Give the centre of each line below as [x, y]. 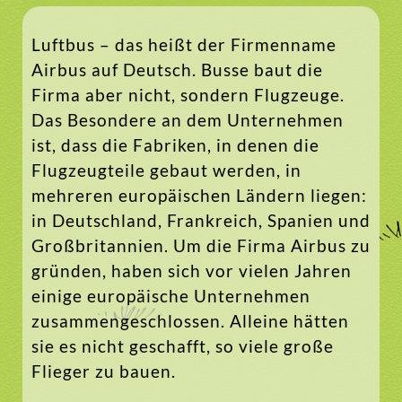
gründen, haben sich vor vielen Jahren [192, 271]
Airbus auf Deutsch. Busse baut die [177, 70]
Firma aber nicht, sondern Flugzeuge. [188, 95]
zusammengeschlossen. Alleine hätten [190, 321]
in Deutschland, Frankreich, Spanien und [201, 221]
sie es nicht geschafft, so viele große [183, 346]
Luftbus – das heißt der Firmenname [184, 45]
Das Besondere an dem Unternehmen [188, 120]
